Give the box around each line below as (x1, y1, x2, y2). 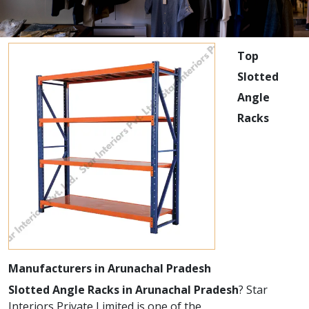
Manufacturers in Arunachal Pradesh (8, 261, 211, 276)
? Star (239, 282, 268, 297)
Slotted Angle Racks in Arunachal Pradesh (8, 282, 239, 297)
